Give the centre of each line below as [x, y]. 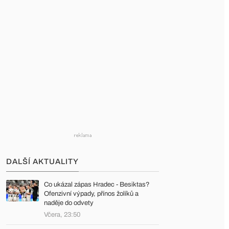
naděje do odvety [69, 203]
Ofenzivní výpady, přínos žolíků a [91, 194]
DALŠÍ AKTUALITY [42, 162]
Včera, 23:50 [62, 215]
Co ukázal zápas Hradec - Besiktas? [97, 185]
